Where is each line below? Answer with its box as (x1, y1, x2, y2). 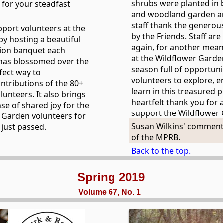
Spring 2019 (77, 170, 145, 184)
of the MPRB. (131, 132, 180, 143)
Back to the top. (131, 145, 191, 156)
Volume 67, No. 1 (78, 188, 141, 196)
